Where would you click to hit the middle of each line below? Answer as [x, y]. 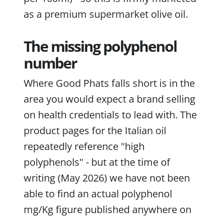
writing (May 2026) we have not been [107, 178]
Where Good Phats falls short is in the [109, 83]
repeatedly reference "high [84, 146]
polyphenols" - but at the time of [97, 162]
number [50, 63]
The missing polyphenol [100, 46]
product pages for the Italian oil [95, 130]
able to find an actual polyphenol [98, 193]
